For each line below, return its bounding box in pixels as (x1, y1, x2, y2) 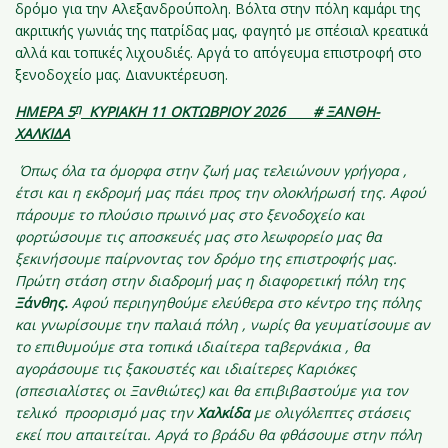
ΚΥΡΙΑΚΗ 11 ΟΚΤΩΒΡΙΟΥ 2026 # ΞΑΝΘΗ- (81, 102, 380, 121)
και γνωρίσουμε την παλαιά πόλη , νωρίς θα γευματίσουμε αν (15, 315, 430, 334)
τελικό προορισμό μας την (15, 403, 197, 422)
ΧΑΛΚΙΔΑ (15, 124, 70, 143)
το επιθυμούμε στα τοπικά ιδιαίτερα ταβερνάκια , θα (15, 337, 370, 356)
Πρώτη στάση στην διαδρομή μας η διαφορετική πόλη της (15, 271, 405, 290)
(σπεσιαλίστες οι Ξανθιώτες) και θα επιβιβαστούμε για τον (15, 381, 408, 400)
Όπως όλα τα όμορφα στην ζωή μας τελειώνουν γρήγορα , (19, 161, 407, 180)
